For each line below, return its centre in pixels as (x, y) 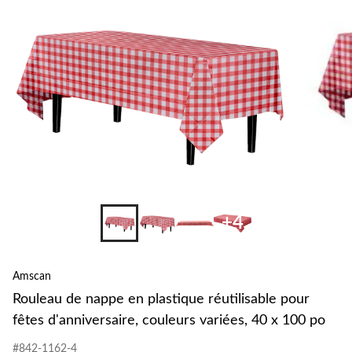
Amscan (32, 277)
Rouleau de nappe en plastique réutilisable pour (161, 300)
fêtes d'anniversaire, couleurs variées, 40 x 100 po (169, 321)
